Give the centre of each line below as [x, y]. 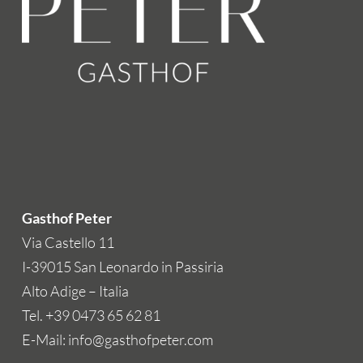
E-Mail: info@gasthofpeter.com [117, 340]
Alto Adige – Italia [75, 291]
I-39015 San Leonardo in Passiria [122, 267]
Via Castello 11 [68, 242]
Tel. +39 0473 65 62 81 [91, 315]
